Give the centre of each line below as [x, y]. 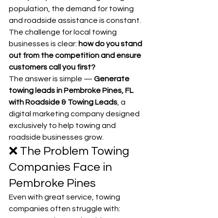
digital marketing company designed [75, 114]
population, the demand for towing [72, 9]
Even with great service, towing [65, 197]
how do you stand [111, 44]
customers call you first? [52, 67]
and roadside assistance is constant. [76, 21]
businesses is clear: [44, 44]
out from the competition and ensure [76, 56]
